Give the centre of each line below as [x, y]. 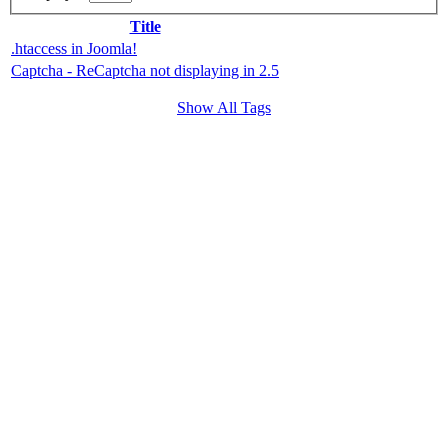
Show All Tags [224, 108]
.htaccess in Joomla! [74, 49]
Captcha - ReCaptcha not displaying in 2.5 [145, 71]
